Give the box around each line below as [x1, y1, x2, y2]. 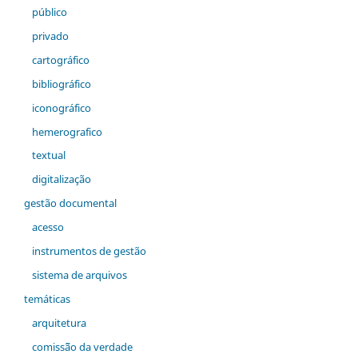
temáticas [24, 292, 70, 307]
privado [31, 28, 69, 43]
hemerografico [31, 124, 102, 139]
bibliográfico [31, 76, 91, 91]
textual [31, 148, 66, 163]
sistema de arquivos [31, 268, 127, 283]
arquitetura [31, 316, 86, 331]
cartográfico [31, 52, 89, 67]
